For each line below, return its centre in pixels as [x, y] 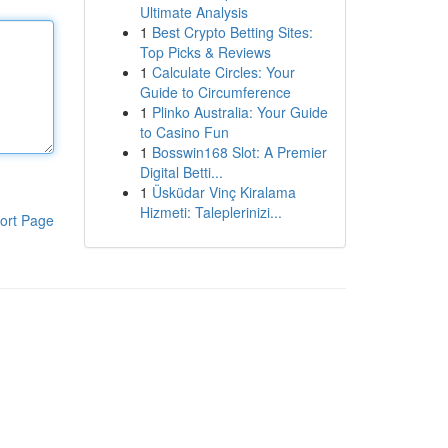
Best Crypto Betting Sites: [232, 32]
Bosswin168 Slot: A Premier [239, 152]
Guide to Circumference [215, 92]
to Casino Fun [184, 132]
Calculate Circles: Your [223, 72]
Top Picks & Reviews [205, 52]
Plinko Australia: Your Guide [239, 112]
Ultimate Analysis [193, 12]
